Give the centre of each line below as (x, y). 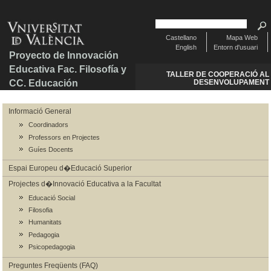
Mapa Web (242, 38)
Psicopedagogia (51, 247)
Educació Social (51, 198)
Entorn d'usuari (235, 47)
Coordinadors (48, 125)
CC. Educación (44, 83)
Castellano (181, 38)
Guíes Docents (51, 149)
